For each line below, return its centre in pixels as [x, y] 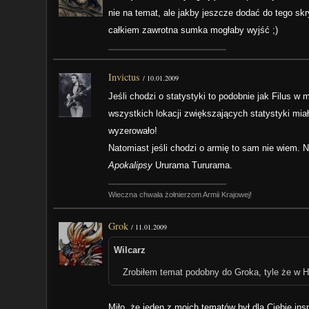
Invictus [124, 77]
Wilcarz [129, 250]
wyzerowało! [133, 130]
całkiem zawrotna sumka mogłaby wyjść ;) [193, 30]
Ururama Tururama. [193, 165]
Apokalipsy [131, 165]
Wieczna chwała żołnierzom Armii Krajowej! [180, 194]
